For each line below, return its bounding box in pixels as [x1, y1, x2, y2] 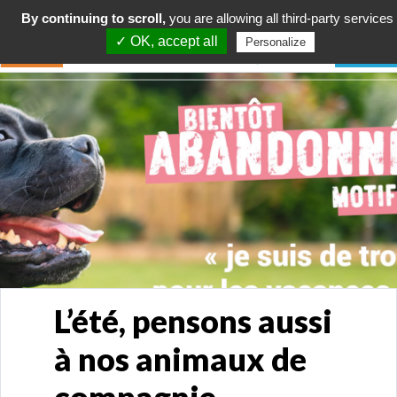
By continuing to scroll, [21, 11, 166, 26]
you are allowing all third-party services [166, 11, 393, 26]
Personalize [245, 35, 306, 49]
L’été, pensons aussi [54, 301, 332, 340]
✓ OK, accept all [115, 34, 218, 49]
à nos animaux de [54, 339, 307, 378]
